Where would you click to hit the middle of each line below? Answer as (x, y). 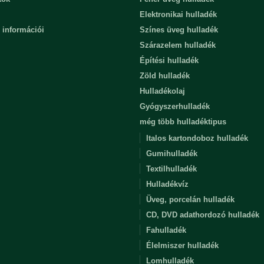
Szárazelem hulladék (177, 45)
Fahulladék (166, 230)
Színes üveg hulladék (179, 29)
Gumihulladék (171, 153)
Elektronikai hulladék (178, 14)
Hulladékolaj (162, 91)
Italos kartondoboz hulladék (197, 138)
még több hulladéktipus (183, 121)
